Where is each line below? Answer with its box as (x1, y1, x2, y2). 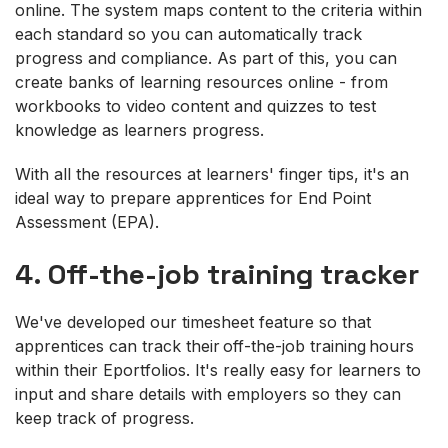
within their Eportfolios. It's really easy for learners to (15, 359, 421, 380)
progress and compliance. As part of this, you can (15, 47, 397, 68)
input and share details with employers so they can (15, 383, 401, 404)
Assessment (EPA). (15, 211, 164, 232)
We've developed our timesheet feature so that (15, 311, 371, 332)
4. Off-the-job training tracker (15, 255, 419, 292)
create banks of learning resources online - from (15, 71, 388, 92)
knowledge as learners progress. (15, 119, 274, 140)
